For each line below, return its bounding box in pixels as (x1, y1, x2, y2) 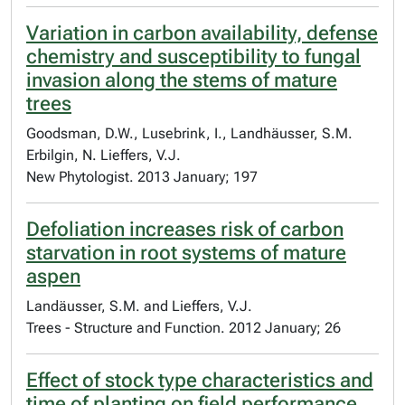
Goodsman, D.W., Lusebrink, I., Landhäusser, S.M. (26, 125, 353, 142)
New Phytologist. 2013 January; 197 (26, 168, 258, 185)
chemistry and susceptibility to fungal (26, 45, 361, 68)
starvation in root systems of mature (26, 241, 346, 264)
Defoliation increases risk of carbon (26, 218, 344, 240)
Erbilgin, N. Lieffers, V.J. (26, 146, 181, 164)
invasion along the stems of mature (26, 69, 337, 91)
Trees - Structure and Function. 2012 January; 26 (26, 319, 341, 336)
